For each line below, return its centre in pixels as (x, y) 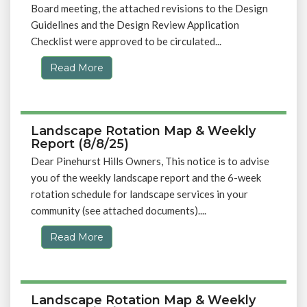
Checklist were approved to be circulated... (126, 41)
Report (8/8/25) (80, 144)
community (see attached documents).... (119, 210)
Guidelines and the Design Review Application (135, 25)
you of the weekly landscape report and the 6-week (146, 177)
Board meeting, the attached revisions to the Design (149, 8)
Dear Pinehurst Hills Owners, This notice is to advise (150, 161)
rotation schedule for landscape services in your (139, 194)
